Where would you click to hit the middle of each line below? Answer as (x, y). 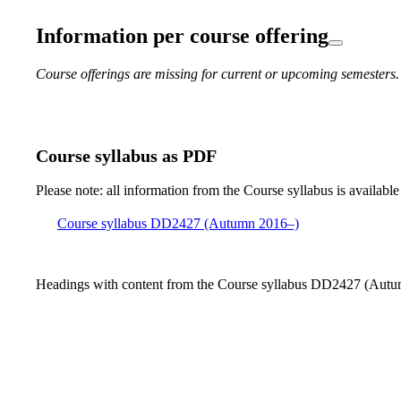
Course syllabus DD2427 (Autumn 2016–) (178, 224)
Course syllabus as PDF (126, 155)
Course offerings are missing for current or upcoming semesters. (218, 73)
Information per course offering (182, 36)
